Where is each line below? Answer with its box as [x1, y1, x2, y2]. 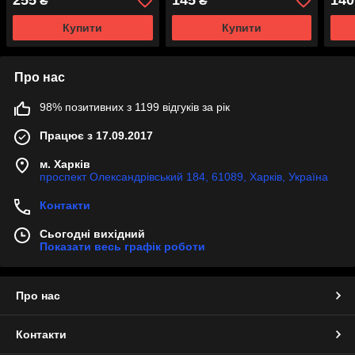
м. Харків [40, 158, 90, 171]
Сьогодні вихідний [40, 227, 145, 241]
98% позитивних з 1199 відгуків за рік [40, 101, 230, 114]
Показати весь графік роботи [40, 240, 205, 254]
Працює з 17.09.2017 [40, 129, 153, 143]
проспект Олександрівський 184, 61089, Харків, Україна [40, 170, 328, 184]
